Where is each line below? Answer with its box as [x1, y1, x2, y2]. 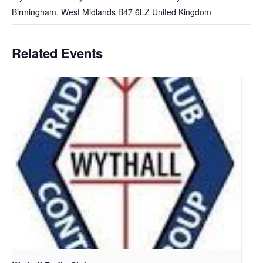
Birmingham [12, 6, 56, 18]
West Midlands [61, 6, 116, 18]
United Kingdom [152, 6, 211, 18]
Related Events [12, 43, 103, 63]
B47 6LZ [118, 6, 150, 18]
